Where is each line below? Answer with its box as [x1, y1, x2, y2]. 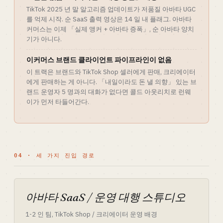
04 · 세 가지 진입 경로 [14, 152, 95, 159]
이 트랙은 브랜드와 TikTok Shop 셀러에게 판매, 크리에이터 [26, 68, 196, 76]
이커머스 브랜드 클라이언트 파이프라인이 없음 [26, 55, 172, 64]
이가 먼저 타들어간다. [26, 98, 89, 106]
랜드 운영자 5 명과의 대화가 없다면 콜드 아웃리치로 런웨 [26, 88, 191, 96]
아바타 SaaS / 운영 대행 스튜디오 [25, 190, 186, 204]
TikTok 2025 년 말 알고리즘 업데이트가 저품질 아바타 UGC [26, 5, 196, 13]
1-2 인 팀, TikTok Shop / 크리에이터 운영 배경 [25, 210, 157, 219]
